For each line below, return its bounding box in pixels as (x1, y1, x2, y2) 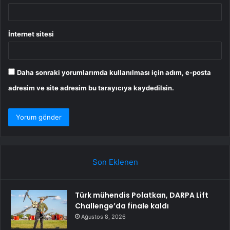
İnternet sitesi (8, 30, 54, 39)
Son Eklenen (92, 157, 138, 167)
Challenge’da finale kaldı (75, 201, 169, 212)
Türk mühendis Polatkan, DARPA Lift (75, 190, 208, 201)
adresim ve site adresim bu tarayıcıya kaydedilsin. (8, 84, 174, 92)
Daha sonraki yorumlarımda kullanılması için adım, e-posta (17, 68, 211, 77)
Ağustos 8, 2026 (81, 213, 126, 221)
